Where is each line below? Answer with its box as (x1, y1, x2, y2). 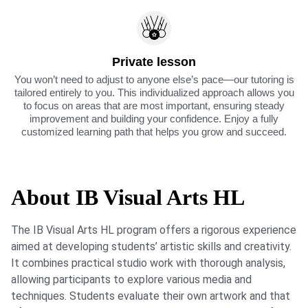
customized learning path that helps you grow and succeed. (21, 126, 287, 138)
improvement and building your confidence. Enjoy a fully (30, 113, 278, 125)
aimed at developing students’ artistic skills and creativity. (11, 240, 291, 254)
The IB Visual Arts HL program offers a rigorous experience (11, 223, 296, 237)
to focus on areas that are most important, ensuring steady (23, 100, 285, 112)
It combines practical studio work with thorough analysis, (11, 256, 285, 270)
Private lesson (112, 55, 196, 69)
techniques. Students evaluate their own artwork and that (11, 289, 290, 303)
